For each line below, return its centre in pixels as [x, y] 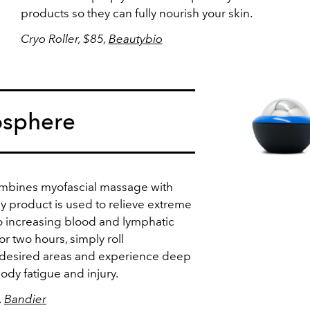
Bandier [25, 299]
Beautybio [135, 39]
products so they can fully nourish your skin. [137, 13]
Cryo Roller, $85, [64, 39]
